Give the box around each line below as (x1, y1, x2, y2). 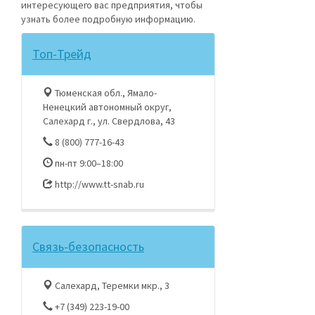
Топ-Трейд (32, 46, 91, 62)
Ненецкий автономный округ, (43, 101, 172, 113)
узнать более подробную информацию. (21, 13, 195, 25)
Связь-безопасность (32, 238, 144, 255)
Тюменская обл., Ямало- (53, 86, 157, 99)
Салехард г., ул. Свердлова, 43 (43, 115, 175, 127)
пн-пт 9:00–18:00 (53, 157, 123, 169)
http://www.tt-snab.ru (53, 178, 144, 191)
